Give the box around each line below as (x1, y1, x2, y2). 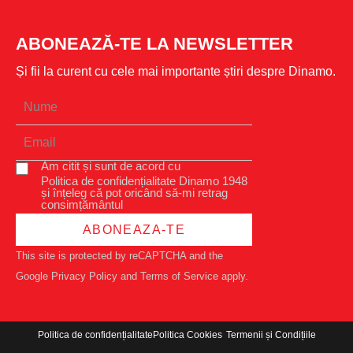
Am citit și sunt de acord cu (41, 159, 180, 173)
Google (16, 270, 51, 283)
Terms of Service (140, 270, 218, 283)
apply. (218, 270, 248, 283)
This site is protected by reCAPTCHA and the (16, 250, 223, 262)
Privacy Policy (51, 270, 117, 283)
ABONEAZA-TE (82, 223, 186, 237)
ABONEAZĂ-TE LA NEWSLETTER (16, 34, 293, 54)
